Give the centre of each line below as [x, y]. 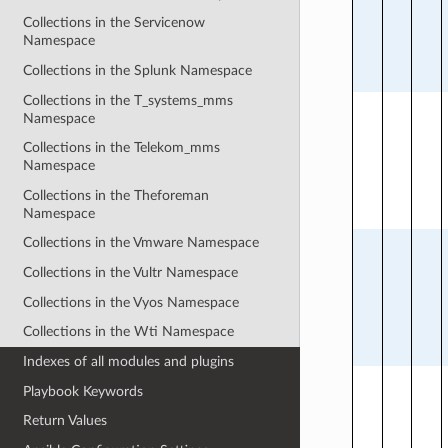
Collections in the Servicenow [114, 23]
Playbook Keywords [83, 391]
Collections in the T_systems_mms [128, 100]
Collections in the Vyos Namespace [131, 302]
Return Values [65, 421]
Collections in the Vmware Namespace [141, 243]
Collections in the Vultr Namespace [131, 272]
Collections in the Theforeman [116, 195]
